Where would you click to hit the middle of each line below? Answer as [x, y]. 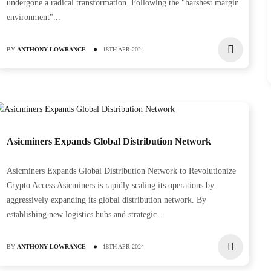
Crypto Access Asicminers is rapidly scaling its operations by [110, 185]
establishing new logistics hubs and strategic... [85, 214]
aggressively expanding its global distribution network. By [106, 200]
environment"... [33, 17]
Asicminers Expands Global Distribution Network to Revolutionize [121, 171]
